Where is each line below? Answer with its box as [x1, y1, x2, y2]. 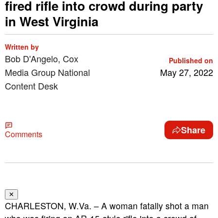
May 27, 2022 [160, 66, 213, 78]
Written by [5, 42, 39, 52]
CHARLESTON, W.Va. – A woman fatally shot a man [5, 200, 209, 212]
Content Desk [5, 79, 58, 92]
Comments [5, 128, 42, 140]
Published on [169, 55, 213, 65]
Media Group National [5, 66, 90, 78]
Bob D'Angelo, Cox [5, 52, 78, 65]
